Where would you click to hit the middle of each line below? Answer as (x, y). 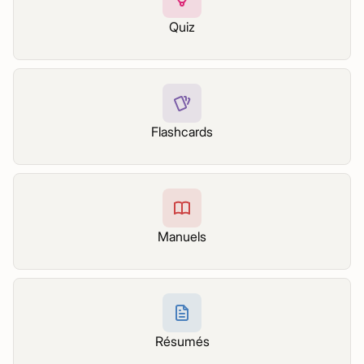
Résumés (182, 341)
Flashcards (182, 132)
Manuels (182, 236)
